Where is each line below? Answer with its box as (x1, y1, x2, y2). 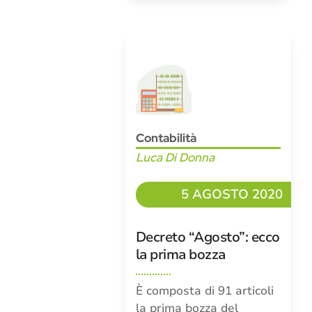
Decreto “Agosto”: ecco (135, 228, 280, 247)
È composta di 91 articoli (135, 283, 274, 299)
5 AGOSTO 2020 (181, 185, 283, 203)
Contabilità (135, 130, 196, 146)
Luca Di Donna (135, 150, 214, 165)
